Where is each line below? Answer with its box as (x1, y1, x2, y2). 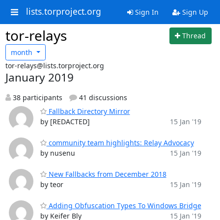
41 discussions (77, 93, 127, 102)
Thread (182, 31, 206, 41)
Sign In (133, 7, 159, 17)
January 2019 (5, 70, 74, 85)
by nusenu (40, 148, 75, 158)
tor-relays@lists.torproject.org (5, 61, 104, 70)
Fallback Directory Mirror (46, 107, 130, 116)
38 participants (10, 93, 62, 102)
